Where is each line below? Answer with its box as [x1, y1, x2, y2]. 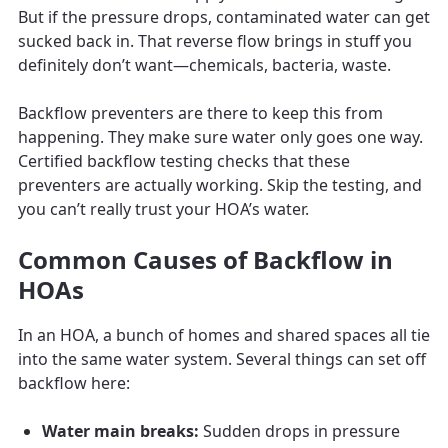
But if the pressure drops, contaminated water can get [18, 5, 430, 28]
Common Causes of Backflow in [18, 242, 393, 276]
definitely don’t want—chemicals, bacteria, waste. [18, 53, 391, 76]
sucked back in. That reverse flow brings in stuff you [18, 29, 412, 52]
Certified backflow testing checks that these [18, 149, 350, 172]
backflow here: [18, 371, 130, 394]
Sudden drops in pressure [199, 419, 400, 442]
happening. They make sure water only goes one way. [18, 125, 423, 148]
